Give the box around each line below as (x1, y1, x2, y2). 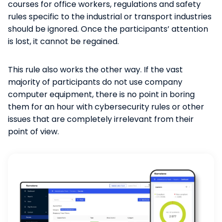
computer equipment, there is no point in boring (8, 88, 195, 100)
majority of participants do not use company (8, 76, 182, 88)
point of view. (8, 125, 59, 137)
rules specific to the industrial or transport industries (8, 10, 212, 22)
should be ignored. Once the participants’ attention (8, 23, 208, 35)
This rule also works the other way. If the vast (8, 63, 183, 75)
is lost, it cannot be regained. (8, 35, 119, 47)
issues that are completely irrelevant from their (8, 113, 194, 125)
